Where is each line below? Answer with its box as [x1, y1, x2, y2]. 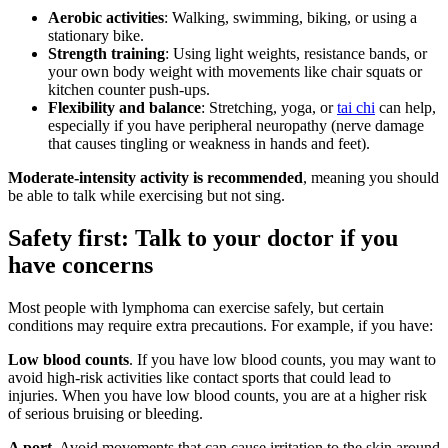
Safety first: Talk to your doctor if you [8, 225, 398, 252]
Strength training [48, 45, 165, 63]
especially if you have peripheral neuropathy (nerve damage [48, 117, 424, 135]
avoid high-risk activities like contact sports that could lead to [8, 369, 391, 387]
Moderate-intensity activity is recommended [8, 169, 303, 187]
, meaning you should [303, 169, 439, 187]
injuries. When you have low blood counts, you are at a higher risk [8, 387, 427, 405]
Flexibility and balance [48, 99, 201, 117]
